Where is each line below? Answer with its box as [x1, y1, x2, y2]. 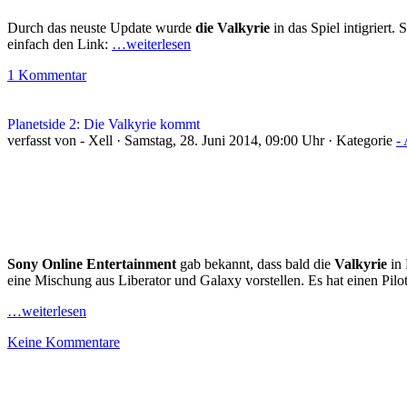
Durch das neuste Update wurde [7, 20, 195, 35]
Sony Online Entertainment [7, 256, 176, 272]
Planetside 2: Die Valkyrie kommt [7, 116, 200, 132]
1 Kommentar [7, 67, 86, 83]
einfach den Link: [7, 36, 112, 52]
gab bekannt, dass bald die [176, 256, 331, 272]
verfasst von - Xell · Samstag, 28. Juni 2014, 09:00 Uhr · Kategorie [7, 133, 396, 148]
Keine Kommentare [7, 334, 120, 350]
